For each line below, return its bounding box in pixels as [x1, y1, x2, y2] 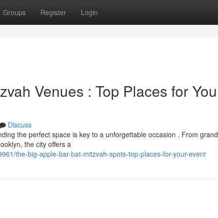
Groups [3, 7, 26, 17]
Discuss [8, 120, 32, 129]
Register [40, 7, 66, 17]
